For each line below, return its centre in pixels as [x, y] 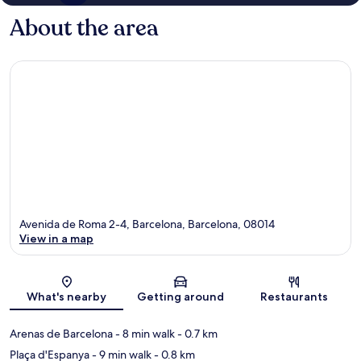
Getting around [180, 296]
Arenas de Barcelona [61, 333]
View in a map [56, 238]
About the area [84, 29]
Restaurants [295, 296]
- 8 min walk [144, 333]
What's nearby [67, 296]
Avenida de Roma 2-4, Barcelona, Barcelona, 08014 [147, 224]
